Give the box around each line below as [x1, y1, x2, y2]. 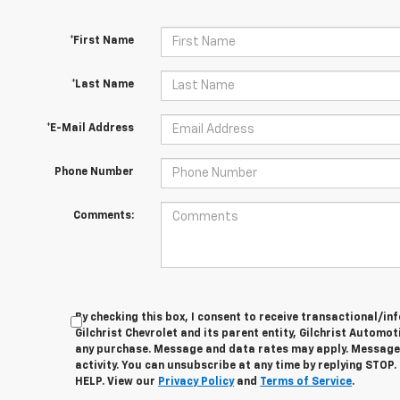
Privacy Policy [158, 377, 235, 387]
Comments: [72, 211, 134, 221]
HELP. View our [75, 377, 159, 387]
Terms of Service [260, 377, 353, 387]
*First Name [69, 36, 134, 46]
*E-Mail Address [46, 123, 134, 134]
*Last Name [71, 79, 134, 90]
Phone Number [54, 167, 134, 178]
